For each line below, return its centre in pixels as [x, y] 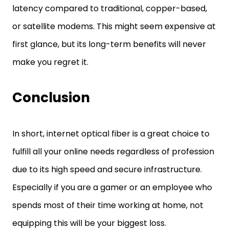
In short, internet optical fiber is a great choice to [111, 134]
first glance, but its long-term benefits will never [109, 44]
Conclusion [51, 98]
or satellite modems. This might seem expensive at [114, 26]
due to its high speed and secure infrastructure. [107, 169]
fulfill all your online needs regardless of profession [113, 152]
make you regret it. [51, 62]
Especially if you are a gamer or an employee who [112, 187]
